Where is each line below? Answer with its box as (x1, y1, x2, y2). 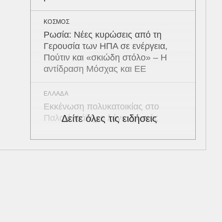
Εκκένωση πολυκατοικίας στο (44, 102, 159, 111)
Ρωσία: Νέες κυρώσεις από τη (44, 30, 162, 40)
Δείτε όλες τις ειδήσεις (61, 113, 157, 124)
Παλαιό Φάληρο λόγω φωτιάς (44, 113, 159, 123)
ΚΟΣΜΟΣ (44, 18, 69, 25)
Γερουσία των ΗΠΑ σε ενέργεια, (44, 41, 167, 51)
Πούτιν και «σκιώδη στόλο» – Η (44, 53, 167, 62)
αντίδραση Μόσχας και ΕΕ (44, 64, 146, 74)
